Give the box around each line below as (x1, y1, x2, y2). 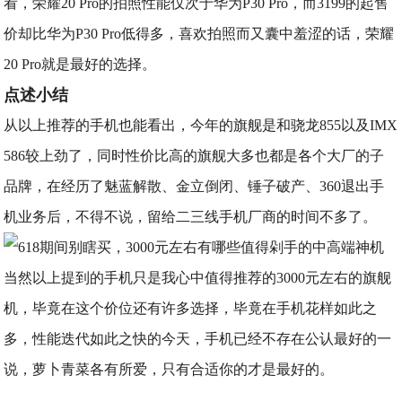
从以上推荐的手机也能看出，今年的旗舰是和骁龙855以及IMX (4, 118, 398, 133)
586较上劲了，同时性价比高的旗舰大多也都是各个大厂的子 (4, 148, 385, 163)
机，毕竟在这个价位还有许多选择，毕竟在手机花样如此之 (4, 301, 378, 316)
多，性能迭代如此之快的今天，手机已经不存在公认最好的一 (4, 331, 392, 346)
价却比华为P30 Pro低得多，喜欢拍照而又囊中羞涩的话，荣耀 (4, 26, 395, 41)
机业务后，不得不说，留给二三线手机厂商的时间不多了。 (4, 209, 378, 224)
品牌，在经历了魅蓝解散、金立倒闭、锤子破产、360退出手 (4, 179, 385, 194)
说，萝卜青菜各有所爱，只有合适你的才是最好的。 (4, 362, 335, 377)
